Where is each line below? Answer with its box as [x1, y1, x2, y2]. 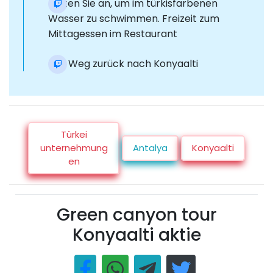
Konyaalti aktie [72, 223, 201, 247]
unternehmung [40, 141, 108, 155]
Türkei [60, 128, 87, 141]
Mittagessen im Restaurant [48, 27, 177, 41]
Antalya [133, 141, 168, 155]
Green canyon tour [56, 203, 217, 227]
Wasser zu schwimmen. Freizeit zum [48, 12, 219, 26]
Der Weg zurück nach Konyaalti [48, 57, 198, 71]
